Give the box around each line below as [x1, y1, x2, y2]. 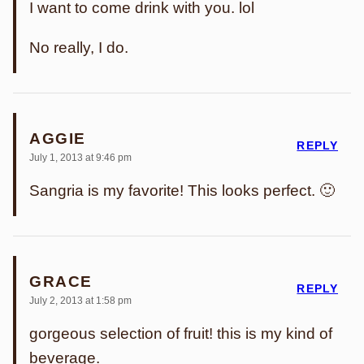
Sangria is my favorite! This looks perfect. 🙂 [29, 182, 335, 199]
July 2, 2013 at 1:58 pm [29, 295, 132, 306]
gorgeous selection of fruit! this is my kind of [29, 325, 332, 342]
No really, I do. [29, 39, 128, 56]
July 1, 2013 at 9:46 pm [29, 152, 132, 163]
